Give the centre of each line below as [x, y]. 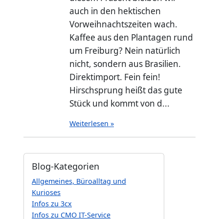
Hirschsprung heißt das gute [126, 90]
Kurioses [46, 192]
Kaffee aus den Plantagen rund [131, 37]
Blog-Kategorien [66, 166]
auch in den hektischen [115, 11]
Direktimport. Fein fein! [115, 77]
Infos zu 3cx [52, 203]
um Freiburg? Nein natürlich [125, 50]
